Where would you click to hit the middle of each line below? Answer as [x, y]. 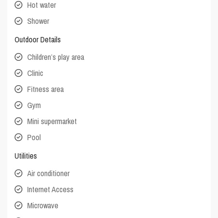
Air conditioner [49, 173]
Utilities [26, 156]
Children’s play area [56, 57]
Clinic [36, 73]
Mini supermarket [52, 121]
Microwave [43, 206]
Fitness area [46, 89]
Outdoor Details [38, 40]
